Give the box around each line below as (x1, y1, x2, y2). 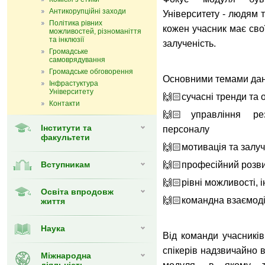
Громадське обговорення (49, 67, 133, 76)
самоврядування (49, 56, 105, 64)
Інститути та (41, 123, 92, 132)
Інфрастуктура (49, 79, 98, 88)
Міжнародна (41, 251, 91, 260)
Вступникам (41, 160, 90, 169)
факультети (41, 132, 90, 142)
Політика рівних (49, 19, 102, 27)
